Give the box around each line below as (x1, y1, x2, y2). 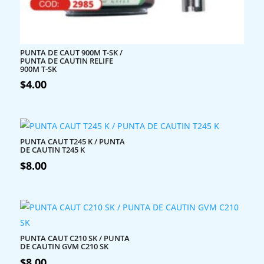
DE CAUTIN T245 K (19, 144, 85, 156)
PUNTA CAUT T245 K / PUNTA (19, 136, 125, 147)
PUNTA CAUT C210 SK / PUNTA (19, 233, 130, 244)
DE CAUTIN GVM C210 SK (19, 241, 108, 252)
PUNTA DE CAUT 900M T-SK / (19, 47, 123, 58)
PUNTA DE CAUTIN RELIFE (19, 55, 113, 66)
